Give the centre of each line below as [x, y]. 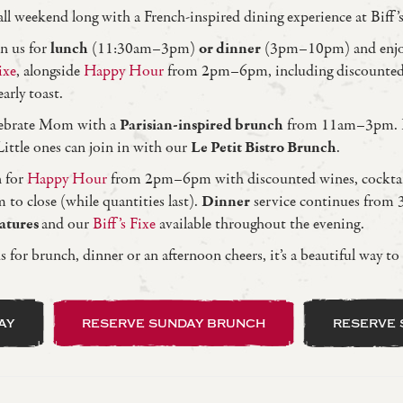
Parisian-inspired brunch [201, 125]
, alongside [49, 71]
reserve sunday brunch [173, 322]
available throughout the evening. [260, 224]
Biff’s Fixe [124, 224]
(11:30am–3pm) [143, 49]
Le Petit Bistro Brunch [263, 148]
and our [67, 224]
